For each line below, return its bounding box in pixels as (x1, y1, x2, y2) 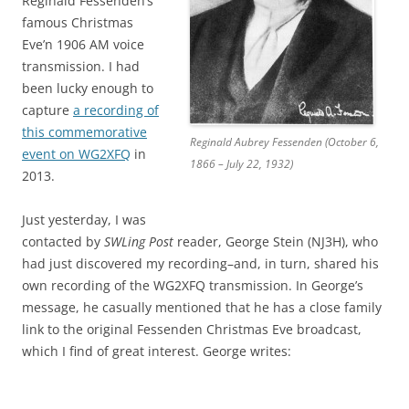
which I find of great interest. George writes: (22, 342, 291, 361)
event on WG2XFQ (22, 145, 131, 163)
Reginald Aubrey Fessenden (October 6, (190, 134, 379, 151)
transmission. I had (22, 58, 140, 76)
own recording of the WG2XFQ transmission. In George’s (22, 277, 363, 295)
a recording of (73, 101, 159, 120)
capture (22, 101, 73, 120)
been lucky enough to (22, 79, 153, 98)
